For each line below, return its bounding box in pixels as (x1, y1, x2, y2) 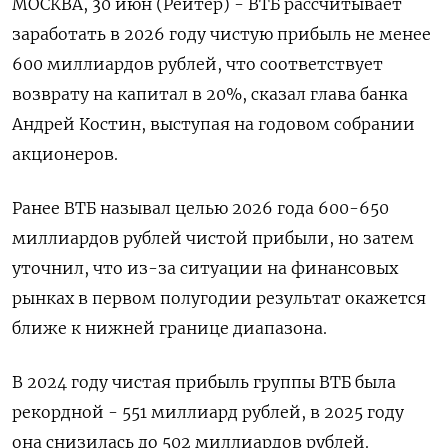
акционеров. (12, 144, 118, 164)
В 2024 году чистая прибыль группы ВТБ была (12, 372, 396, 392)
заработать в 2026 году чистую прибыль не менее (12, 24, 431, 44)
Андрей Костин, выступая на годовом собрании (12, 114, 415, 134)
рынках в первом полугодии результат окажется (12, 288, 426, 308)
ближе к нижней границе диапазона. (12, 318, 327, 338)
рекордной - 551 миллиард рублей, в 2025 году (12, 402, 404, 422)
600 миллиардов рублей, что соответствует (12, 54, 383, 74)
